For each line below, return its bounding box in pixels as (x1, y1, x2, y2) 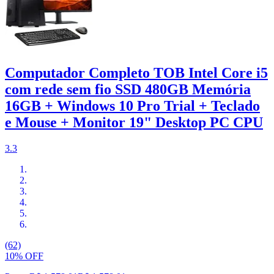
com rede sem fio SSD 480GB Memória (5, 81, 251, 98)
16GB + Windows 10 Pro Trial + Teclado (5, 98, 260, 114)
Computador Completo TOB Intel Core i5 (5, 65, 268, 81)
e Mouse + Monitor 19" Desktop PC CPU (5, 114, 263, 131)
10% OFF (5, 251, 43, 262)
